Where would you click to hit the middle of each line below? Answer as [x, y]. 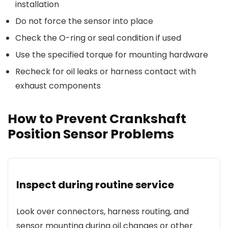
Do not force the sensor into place [84, 21]
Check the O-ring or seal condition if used [98, 38]
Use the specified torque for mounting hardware [112, 55]
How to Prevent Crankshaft [97, 119]
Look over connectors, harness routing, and [103, 211]
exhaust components [58, 86]
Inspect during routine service [95, 185]
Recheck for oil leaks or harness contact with [106, 72]
